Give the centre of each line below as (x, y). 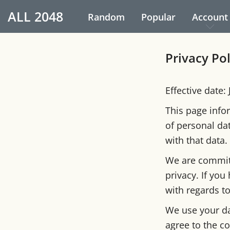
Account (210, 17)
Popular (158, 17)
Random (106, 17)
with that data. (196, 140)
